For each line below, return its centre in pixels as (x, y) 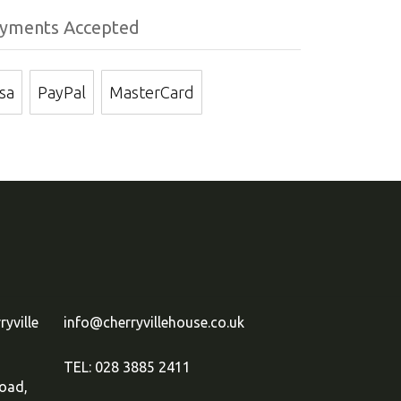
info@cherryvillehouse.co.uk (154, 322)
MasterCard (151, 92)
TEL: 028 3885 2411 (127, 367)
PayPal (61, 92)
